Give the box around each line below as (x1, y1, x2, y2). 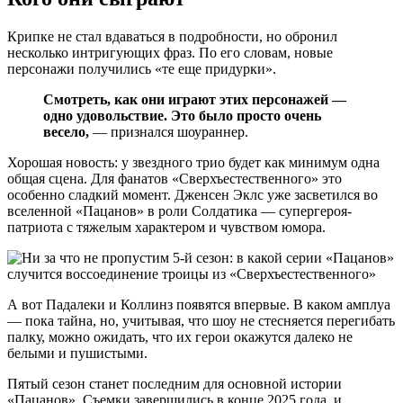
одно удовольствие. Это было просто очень (43, 107, 321, 123)
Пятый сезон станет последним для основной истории (7, 375, 342, 391)
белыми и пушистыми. (7, 345, 148, 361)
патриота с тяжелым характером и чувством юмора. (7, 219, 326, 235)
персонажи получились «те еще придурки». (7, 60, 276, 76)
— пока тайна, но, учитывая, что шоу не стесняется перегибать (7, 312, 395, 328)
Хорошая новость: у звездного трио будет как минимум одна (7, 154, 380, 170)
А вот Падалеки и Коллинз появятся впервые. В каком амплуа (7, 296, 390, 312)
